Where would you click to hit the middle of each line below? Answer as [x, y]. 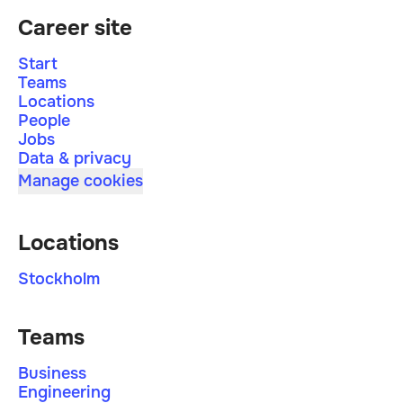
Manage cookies [81, 181]
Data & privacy [75, 158]
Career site [75, 28]
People [44, 121]
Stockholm [59, 279]
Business [52, 373]
